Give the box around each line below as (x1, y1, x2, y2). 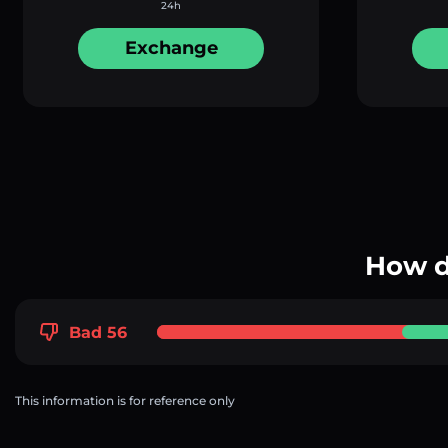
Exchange (124, 37, 218, 60)
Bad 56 (69, 322, 127, 342)
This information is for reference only (15, 392, 235, 408)
